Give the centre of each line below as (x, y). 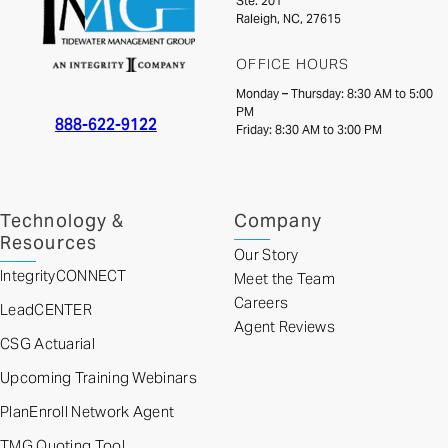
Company (278, 220)
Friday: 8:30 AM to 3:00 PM (309, 130)
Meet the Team (284, 278)
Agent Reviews (284, 326)
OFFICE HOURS (293, 64)
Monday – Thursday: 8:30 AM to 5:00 (335, 94)
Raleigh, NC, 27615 (289, 19)
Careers (261, 302)
